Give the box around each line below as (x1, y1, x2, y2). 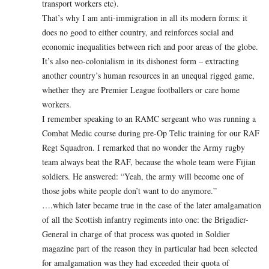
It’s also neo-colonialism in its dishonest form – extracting (42, 55, 239, 67)
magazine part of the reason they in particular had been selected (42, 242, 258, 254)
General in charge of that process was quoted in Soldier (42, 228, 230, 240)
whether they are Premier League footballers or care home (42, 83, 240, 95)
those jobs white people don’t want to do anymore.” (42, 184, 217, 196)
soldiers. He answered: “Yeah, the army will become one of (42, 170, 244, 182)
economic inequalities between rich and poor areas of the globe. (42, 40, 258, 52)
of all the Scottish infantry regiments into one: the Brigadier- (42, 213, 249, 225)
